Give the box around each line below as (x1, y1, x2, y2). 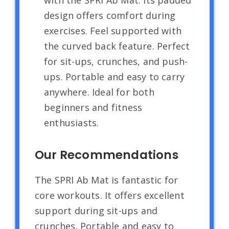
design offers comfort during (44, 9, 176, 21)
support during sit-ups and (35, 204, 158, 217)
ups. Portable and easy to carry (44, 70, 185, 83)
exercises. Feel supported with (44, 24, 181, 37)
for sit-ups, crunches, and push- (44, 55, 188, 67)
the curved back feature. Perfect (44, 39, 190, 52)
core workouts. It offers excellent (35, 189, 185, 201)
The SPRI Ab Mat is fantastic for (35, 173, 178, 186)
